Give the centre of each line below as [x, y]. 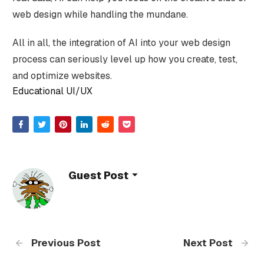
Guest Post [98, 175]
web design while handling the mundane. [100, 14]
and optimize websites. [62, 76]
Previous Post [65, 243]
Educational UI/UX [52, 91]
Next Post [209, 243]
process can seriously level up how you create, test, [125, 59]
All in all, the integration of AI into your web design [121, 43]
